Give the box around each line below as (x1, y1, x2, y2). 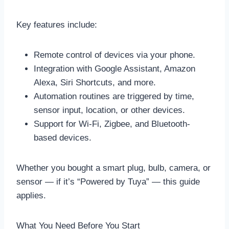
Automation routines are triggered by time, (34, 91, 194, 101)
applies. (16, 190, 46, 200)
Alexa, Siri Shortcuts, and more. (34, 77, 156, 87)
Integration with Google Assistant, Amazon (34, 63, 195, 74)
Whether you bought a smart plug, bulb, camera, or (16, 163, 211, 173)
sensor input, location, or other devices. (34, 105, 185, 115)
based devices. (34, 132, 91, 143)
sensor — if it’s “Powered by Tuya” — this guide (16, 176, 200, 187)
